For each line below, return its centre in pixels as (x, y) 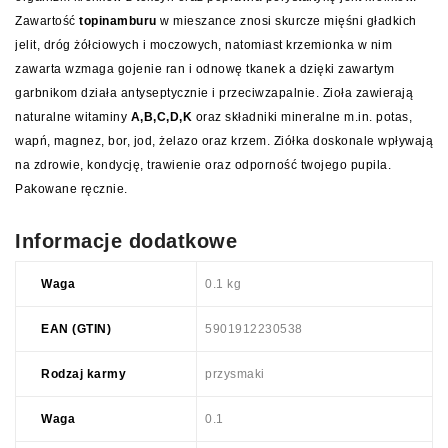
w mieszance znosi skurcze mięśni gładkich (286, 21)
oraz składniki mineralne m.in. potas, (302, 117)
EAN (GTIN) (76, 329)
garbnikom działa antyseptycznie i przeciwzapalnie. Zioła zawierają (214, 93)
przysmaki (235, 374)
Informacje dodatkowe (126, 241)
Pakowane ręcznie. (71, 189)
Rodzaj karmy (83, 374)
